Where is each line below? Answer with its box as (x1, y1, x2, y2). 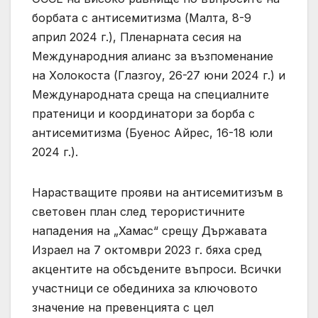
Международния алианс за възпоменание (32, 49, 273, 64)
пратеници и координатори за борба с (32, 106, 255, 121)
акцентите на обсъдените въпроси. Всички (32, 262, 281, 277)
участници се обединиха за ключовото (32, 281, 258, 296)
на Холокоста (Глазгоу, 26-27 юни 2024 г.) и (32, 68, 285, 83)
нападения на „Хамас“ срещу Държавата (32, 224, 267, 238)
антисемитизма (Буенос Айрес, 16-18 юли (32, 126, 273, 141)
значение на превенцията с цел (32, 300, 214, 315)
